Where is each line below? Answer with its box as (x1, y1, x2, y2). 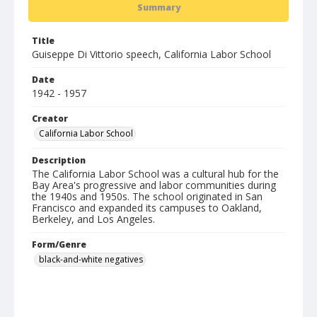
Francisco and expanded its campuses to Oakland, (32, 201, 262, 214)
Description (32, 154, 86, 166)
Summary (137, 1, 180, 13)
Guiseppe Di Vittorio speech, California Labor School (32, 47, 271, 61)
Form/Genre (32, 238, 86, 250)
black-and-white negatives (39, 253, 143, 265)
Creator (32, 113, 68, 125)
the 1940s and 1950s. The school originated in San (32, 190, 263, 203)
